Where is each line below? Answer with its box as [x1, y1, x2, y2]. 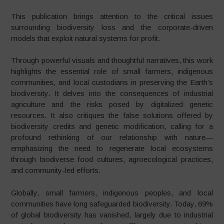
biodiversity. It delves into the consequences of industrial [11, 89, 213, 97]
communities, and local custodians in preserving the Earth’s [11, 78, 213, 86]
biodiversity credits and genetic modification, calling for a [11, 122, 213, 130]
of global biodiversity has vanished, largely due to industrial [11, 210, 213, 219]
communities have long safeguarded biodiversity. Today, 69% [11, 199, 213, 208]
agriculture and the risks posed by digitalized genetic [11, 100, 213, 108]
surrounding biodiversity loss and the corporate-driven [11, 22, 213, 31]
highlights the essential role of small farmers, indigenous [11, 67, 213, 75]
